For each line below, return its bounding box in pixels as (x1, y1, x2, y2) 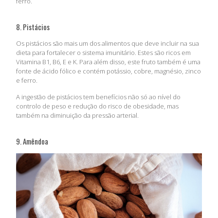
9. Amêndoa (16, 135, 48, 146)
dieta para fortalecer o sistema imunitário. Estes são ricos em (16, 48, 191, 57)
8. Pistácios (16, 21, 50, 32)
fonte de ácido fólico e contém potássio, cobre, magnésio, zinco (16, 66, 201, 75)
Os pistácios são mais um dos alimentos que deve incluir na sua (16, 38, 199, 48)
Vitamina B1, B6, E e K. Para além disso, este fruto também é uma (16, 57, 200, 66)
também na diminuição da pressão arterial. (16, 110, 139, 120)
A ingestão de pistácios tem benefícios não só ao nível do (16, 92, 181, 101)
